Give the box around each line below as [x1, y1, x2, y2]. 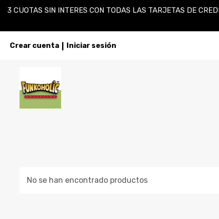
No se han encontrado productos [27, 175, 148, 185]
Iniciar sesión [66, 41, 116, 50]
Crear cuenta [10, 41, 59, 50]
